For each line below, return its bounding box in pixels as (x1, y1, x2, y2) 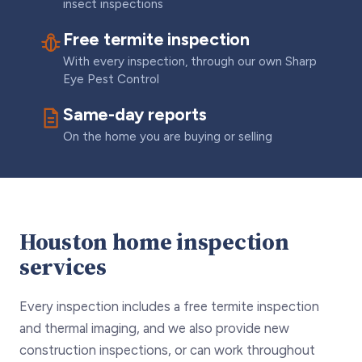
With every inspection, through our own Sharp (63, 54, 317, 69)
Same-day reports (63, 104, 207, 125)
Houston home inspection (19, 225, 289, 259)
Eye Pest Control (63, 72, 159, 87)
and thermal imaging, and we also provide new (19, 320, 289, 337)
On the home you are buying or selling (63, 129, 272, 145)
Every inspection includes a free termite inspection (19, 298, 319, 315)
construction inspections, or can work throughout (19, 342, 315, 359)
